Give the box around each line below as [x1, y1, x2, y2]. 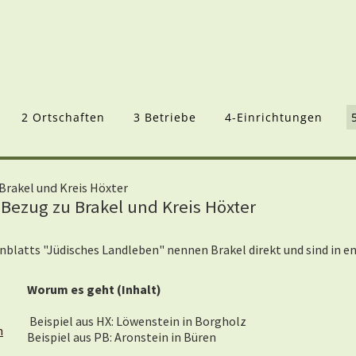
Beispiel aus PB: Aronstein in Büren [27, 329, 216, 345]
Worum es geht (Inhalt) [27, 281, 164, 297]
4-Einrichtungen [225, 110, 323, 125]
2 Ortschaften [21, 110, 105, 125]
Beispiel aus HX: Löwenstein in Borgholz [29, 313, 246, 329]
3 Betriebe [133, 110, 196, 125]
